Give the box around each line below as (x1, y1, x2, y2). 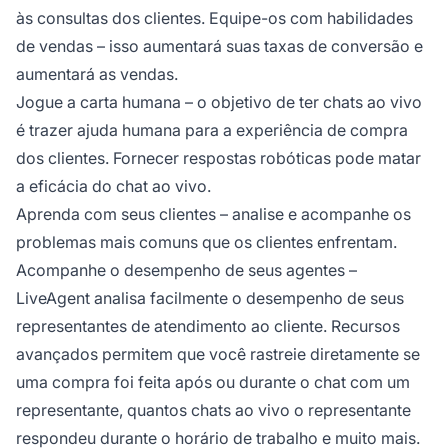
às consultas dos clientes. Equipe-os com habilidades (16, 7, 413, 28)
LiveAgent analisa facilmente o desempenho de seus (16, 287, 404, 308)
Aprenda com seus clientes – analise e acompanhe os (16, 203, 411, 224)
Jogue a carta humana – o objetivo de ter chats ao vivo (16, 91, 422, 112)
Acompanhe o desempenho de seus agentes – (16, 259, 357, 280)
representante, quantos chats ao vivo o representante (16, 399, 411, 420)
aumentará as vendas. (16, 63, 178, 84)
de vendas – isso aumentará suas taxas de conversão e (16, 35, 423, 56)
